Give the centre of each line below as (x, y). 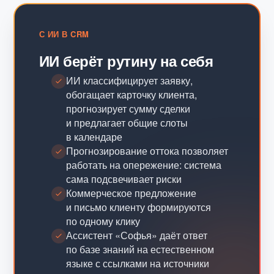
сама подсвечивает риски (124, 179)
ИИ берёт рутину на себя (126, 61)
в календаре (94, 137)
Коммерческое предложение (131, 193)
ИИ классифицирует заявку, (129, 81)
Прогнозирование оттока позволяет (147, 151)
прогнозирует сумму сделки (128, 109)
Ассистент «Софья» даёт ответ (136, 235)
